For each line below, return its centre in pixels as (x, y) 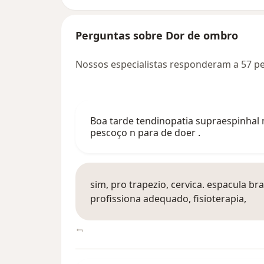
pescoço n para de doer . (145, 133)
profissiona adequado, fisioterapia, (168, 199)
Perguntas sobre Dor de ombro (157, 36)
